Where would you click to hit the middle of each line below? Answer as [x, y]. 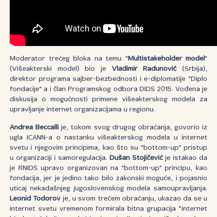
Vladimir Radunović [144, 69]
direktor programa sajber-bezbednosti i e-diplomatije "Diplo [108, 79]
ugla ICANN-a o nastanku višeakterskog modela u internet [108, 138]
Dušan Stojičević [136, 158]
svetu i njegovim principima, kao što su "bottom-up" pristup [108, 148]
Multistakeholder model [166, 59]
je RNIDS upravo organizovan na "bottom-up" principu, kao [108, 169]
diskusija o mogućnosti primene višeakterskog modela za [108, 100]
